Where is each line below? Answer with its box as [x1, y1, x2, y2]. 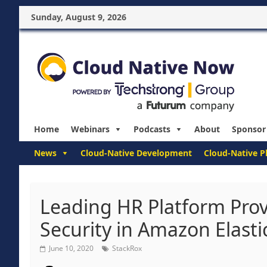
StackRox [112, 243, 142, 253]
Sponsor [232, 123, 266, 135]
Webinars [71, 123, 110, 135]
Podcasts [133, 123, 170, 135]
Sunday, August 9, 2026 [31, 11, 126, 23]
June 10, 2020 [49, 243, 94, 253]
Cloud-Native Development [80, 147, 192, 159]
